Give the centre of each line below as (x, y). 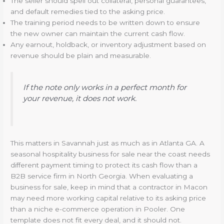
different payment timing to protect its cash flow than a (104, 165)
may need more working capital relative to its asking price (108, 198)
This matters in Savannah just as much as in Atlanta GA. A (108, 143)
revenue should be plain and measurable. (81, 55)
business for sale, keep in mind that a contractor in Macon (109, 187)
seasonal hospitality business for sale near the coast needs (110, 154)
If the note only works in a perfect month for (105, 87)
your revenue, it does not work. (80, 98)
